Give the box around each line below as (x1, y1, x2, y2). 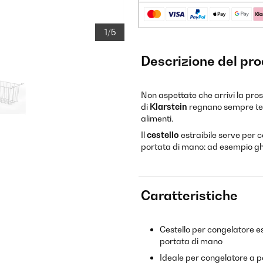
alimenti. (141, 113, 173, 123)
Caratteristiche (141, 188, 238, 203)
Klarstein (150, 102, 189, 112)
